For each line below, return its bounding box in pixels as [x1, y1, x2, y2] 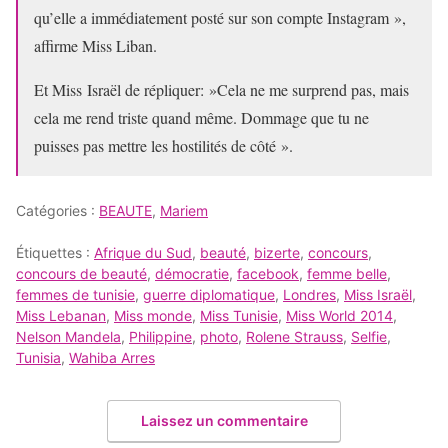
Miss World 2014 [286, 307, 393, 324]
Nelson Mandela [16, 328, 121, 345]
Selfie [351, 328, 387, 345]
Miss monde [114, 307, 192, 324]
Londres [283, 286, 336, 303]
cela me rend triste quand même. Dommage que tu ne [34, 107, 369, 128]
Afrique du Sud [94, 244, 192, 261]
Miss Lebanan [16, 307, 106, 324]
